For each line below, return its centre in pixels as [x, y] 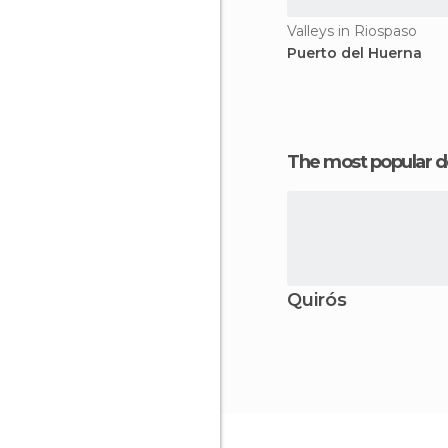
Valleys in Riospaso [352, 31]
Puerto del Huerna [354, 53]
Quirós [317, 300]
